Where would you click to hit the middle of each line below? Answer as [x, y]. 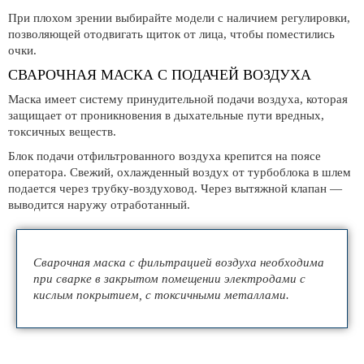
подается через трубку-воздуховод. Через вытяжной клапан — [175, 188]
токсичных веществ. [62, 132]
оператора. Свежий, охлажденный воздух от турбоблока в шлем [180, 172]
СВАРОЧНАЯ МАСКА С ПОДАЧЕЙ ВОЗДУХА [160, 75]
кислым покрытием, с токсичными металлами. [161, 295]
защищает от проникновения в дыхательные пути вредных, [166, 115]
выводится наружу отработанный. [99, 205]
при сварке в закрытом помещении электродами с [169, 279]
